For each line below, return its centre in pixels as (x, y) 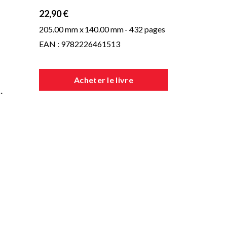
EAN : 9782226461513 (80, 44)
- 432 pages (145, 29)
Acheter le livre (104, 80)
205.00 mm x (61, 29)
